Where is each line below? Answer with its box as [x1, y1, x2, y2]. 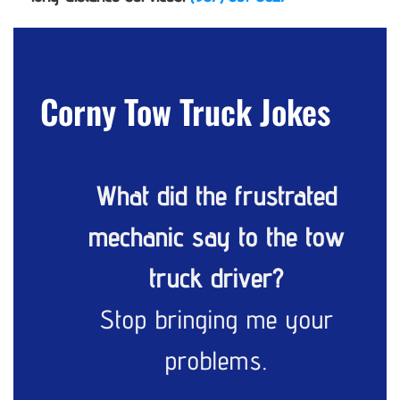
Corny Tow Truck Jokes [40, 86, 330, 136]
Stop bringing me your [99, 304, 334, 336]
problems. [165, 345, 269, 377]
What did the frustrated [96, 180, 337, 212]
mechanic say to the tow [88, 221, 346, 254]
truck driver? [149, 262, 285, 295]
